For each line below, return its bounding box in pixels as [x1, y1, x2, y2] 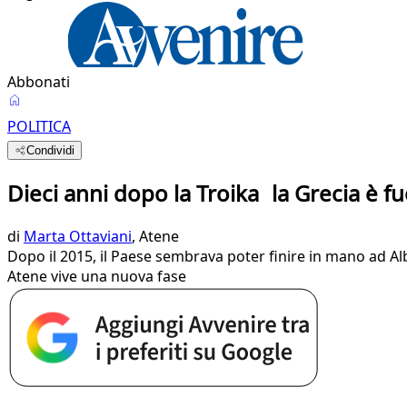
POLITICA [7, 116, 71, 136]
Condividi [26, 144, 75, 157]
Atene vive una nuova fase [7, 265, 186, 286]
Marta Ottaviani [24, 225, 132, 246]
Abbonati [7, 72, 70, 92]
